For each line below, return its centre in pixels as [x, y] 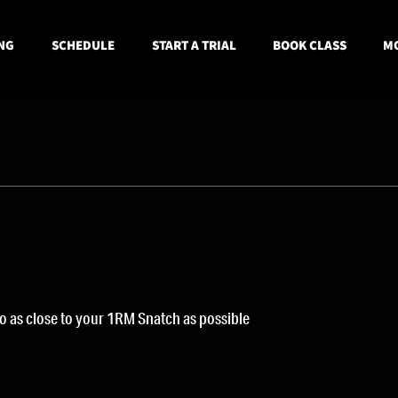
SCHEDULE [83, 45]
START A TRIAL [194, 45]
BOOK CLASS [309, 45]
